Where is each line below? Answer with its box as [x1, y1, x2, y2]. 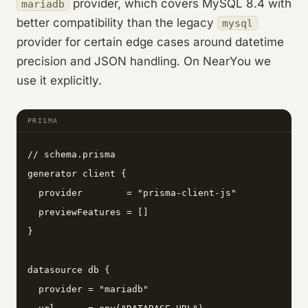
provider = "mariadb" [27, 283, 148, 294]
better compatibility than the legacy [16, 15, 217, 30]
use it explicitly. [16, 73, 102, 87]
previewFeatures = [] [27, 206, 148, 217]
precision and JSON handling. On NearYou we [16, 54, 271, 68]
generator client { [27, 168, 126, 179]
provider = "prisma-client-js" [27, 187, 236, 198]
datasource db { [27, 264, 110, 275]
